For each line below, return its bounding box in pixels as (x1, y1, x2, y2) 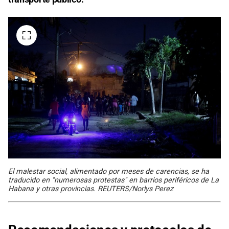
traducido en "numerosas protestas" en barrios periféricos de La (8, 175, 219, 185)
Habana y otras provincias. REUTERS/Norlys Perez (8, 184, 173, 193)
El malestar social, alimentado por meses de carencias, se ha (8, 167, 209, 176)
